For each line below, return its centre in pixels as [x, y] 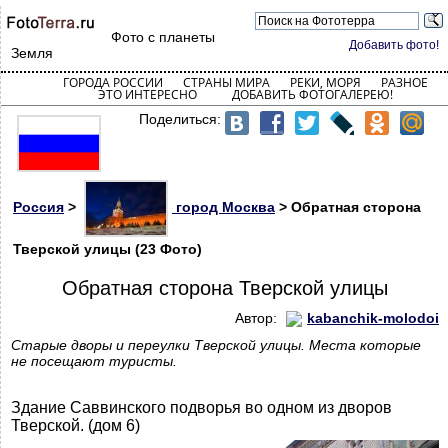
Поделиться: [182, 119]
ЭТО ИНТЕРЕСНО [147, 94]
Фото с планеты [163, 37]
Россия [38, 207]
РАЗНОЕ [404, 82]
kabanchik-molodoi [373, 318]
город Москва [223, 207]
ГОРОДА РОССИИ [112, 82]
